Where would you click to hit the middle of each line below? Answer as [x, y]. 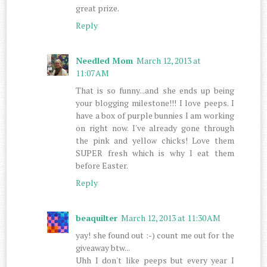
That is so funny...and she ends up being [155, 90]
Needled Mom [105, 60]
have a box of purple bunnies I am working [155, 115]
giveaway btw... [103, 247]
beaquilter [97, 218]
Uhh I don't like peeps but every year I [155, 260]
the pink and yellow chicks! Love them [155, 140]
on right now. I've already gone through [155, 128]
